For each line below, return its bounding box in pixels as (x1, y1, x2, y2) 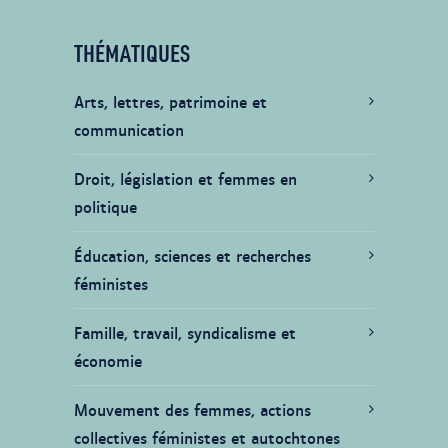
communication (74, 116, 184, 142)
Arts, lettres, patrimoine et (74, 88, 267, 114)
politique (74, 193, 137, 219)
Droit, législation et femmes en (74, 165, 297, 191)
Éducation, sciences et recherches (74, 242, 311, 268)
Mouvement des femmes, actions (74, 396, 311, 422)
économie (74, 347, 142, 373)
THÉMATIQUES (74, 36, 190, 68)
